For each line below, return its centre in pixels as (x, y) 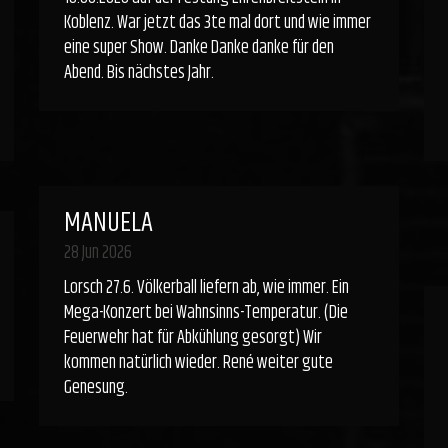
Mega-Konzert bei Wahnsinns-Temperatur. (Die (205, 313)
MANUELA (108, 223)
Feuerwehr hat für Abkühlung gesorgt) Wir (192, 338)
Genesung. (95, 388)
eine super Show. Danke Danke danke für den (198, 48)
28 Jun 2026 (97, 253)
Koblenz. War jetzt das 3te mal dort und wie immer (217, 23)
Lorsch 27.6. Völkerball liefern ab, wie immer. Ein (206, 288)
